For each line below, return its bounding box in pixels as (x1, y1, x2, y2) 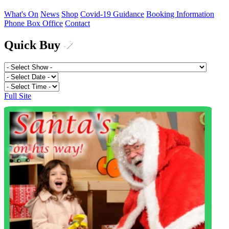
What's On (4, 10, 38, 19)
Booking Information (146, 10, 214, 19)
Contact (65, 19, 90, 28)
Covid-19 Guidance (80, 10, 144, 19)
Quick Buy (4, 38, 63, 52)
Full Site (4, 91, 31, 101)
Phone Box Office (4, 19, 63, 28)
